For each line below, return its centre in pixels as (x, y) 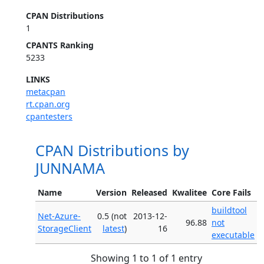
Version (111, 192)
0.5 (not (112, 216)
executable (233, 235)
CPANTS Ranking (60, 45)
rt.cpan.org (48, 104)
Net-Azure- (59, 216)
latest (113, 228)
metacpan (46, 92)
